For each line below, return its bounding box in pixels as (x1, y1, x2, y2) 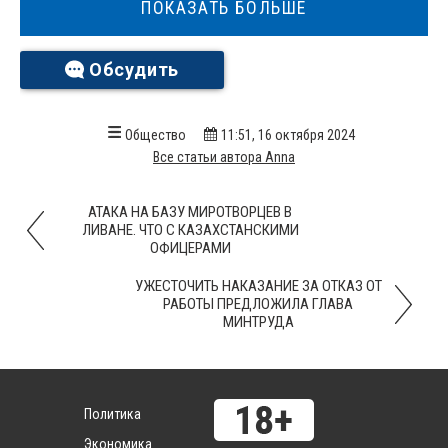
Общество (125, 127, 186, 143)
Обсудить (89, 59, 179, 80)
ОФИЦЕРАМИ (149, 239, 231, 257)
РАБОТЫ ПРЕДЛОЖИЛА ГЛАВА (163, 295, 353, 313)
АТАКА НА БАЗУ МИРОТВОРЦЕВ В (88, 203, 292, 221)
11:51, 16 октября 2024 (221, 127, 355, 143)
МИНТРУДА (222, 313, 294, 331)
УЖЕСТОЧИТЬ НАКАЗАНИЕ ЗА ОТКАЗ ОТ (134, 277, 382, 295)
